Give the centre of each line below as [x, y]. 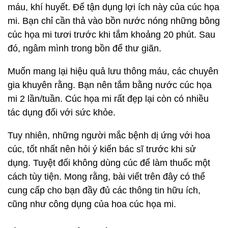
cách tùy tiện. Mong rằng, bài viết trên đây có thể [106, 177]
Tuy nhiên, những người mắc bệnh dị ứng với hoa [109, 135]
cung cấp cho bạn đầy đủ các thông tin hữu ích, [104, 190]
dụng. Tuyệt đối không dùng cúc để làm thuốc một [109, 163]
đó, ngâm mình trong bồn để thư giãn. [84, 48]
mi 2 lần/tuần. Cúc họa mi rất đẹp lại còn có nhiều [108, 99]
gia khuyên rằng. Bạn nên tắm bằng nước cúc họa [110, 85]
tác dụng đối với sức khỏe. [62, 112]
